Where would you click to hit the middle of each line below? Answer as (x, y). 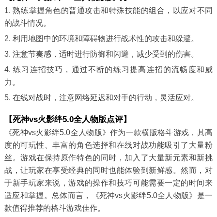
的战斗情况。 (27, 23)
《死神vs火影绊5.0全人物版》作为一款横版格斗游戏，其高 (108, 133)
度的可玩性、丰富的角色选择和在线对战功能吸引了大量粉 (108, 145)
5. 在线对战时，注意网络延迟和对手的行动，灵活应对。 (101, 97)
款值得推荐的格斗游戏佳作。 (54, 208)
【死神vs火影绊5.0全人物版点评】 (68, 120)
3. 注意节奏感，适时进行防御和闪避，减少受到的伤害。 (101, 54)
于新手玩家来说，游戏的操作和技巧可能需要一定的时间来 (108, 183)
